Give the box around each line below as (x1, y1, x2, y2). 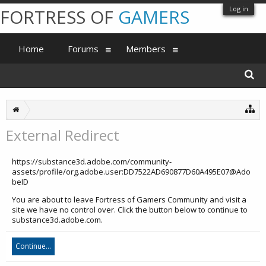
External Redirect (6, 125, 119, 145)
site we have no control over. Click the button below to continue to (12, 204, 248, 215)
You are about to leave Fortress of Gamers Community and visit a (12, 194, 246, 205)
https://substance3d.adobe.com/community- (12, 156, 172, 167)
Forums (68, 43, 99, 55)
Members (126, 43, 166, 55)
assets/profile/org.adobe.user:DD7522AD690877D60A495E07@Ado (12, 166, 251, 177)
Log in (229, 4, 248, 13)
